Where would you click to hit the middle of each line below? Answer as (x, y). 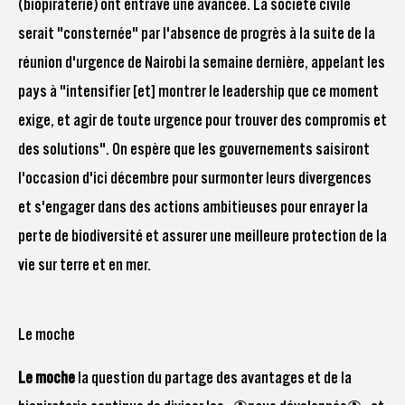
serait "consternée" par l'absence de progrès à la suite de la (197, 33)
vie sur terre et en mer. (85, 265)
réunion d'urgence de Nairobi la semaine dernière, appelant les (202, 62)
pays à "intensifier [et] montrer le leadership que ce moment (198, 91)
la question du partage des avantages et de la (215, 377)
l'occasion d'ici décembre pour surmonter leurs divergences (195, 178)
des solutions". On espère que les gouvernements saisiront (194, 149)
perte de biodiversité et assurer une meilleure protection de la (202, 236)
